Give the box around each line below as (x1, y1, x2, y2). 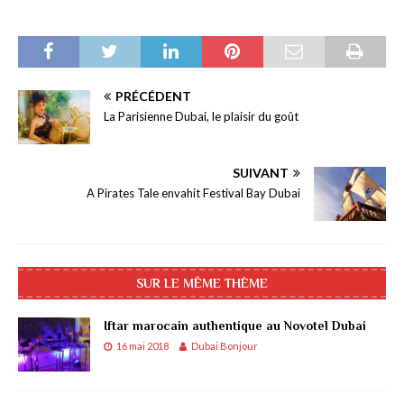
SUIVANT (233, 165, 289, 181)
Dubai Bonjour (191, 340, 258, 353)
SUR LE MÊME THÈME (136, 276, 268, 291)
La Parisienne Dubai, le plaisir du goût (104, 109, 298, 124)
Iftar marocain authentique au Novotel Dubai (104, 318, 366, 334)
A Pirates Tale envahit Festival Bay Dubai (87, 186, 300, 201)
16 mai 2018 (116, 340, 169, 353)
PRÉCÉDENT (115, 88, 191, 105)
